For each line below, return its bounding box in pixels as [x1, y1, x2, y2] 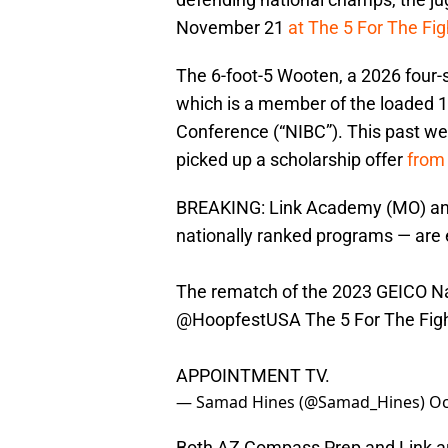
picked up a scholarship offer [176, 149, 407, 171]
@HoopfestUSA [176, 309, 301, 331]
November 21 [176, 17, 288, 39]
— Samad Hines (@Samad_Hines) [176, 391, 429, 414]
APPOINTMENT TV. [176, 365, 330, 387]
